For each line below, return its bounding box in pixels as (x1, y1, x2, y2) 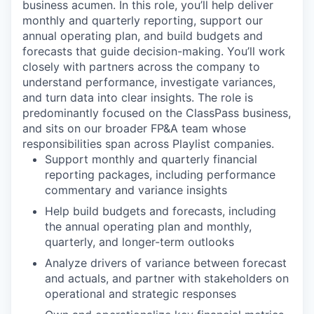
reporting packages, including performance (45, 168, 275, 182)
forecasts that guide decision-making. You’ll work (22, 44, 285, 58)
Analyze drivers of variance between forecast (45, 256, 287, 270)
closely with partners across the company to (22, 60, 260, 74)
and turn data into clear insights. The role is (22, 90, 253, 104)
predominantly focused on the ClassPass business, (22, 106, 291, 120)
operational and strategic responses (45, 287, 236, 301)
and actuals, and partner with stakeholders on (45, 271, 289, 285)
